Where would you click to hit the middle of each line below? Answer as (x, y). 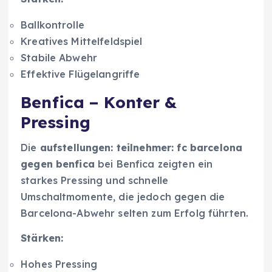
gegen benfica (58, 164)
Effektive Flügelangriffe (80, 74)
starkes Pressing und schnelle (95, 181)
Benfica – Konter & (99, 102)
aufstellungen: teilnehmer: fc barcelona (141, 148)
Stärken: (42, 238)
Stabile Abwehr (59, 57)
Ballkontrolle (53, 25)
